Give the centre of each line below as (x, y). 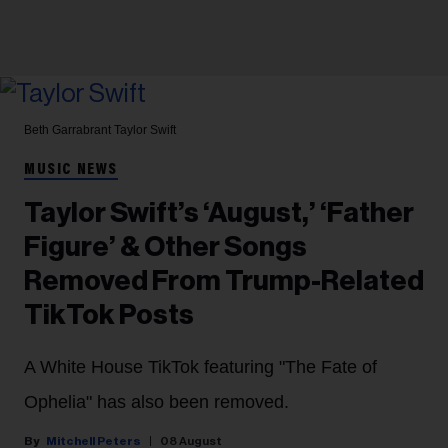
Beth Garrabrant (69, 129)
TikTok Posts (109, 314)
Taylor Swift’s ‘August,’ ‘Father (219, 212)
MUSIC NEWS (71, 169)
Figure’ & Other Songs (165, 246)
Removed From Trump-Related (224, 280)
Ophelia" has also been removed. (156, 401)
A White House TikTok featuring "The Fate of (200, 366)
